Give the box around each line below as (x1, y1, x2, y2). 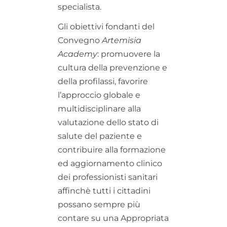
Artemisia (102, 35, 141, 45)
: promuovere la (97, 49, 160, 59)
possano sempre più (58, 199, 140, 209)
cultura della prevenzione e (58, 62, 167, 72)
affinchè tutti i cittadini (58, 185, 150, 196)
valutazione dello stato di (58, 117, 159, 127)
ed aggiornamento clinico (58, 158, 162, 168)
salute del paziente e (58, 131, 142, 141)
